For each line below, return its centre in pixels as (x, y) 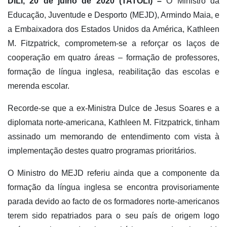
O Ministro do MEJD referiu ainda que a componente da (113, 173)
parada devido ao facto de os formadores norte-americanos (113, 202)
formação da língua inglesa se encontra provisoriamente (113, 187)
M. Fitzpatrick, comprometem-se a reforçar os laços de (113, 44)
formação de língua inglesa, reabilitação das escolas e (113, 72)
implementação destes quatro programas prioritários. (102, 151)
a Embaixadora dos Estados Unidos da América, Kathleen (113, 29)
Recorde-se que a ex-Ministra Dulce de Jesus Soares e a (113, 108)
